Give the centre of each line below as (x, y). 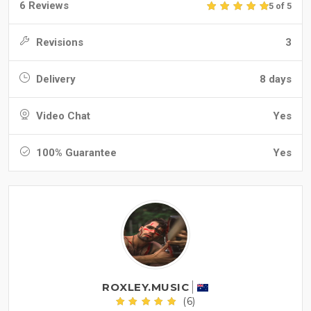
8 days (276, 79)
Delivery (54, 79)
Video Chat (62, 116)
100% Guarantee (75, 153)
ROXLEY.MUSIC (146, 287)
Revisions (58, 43)
